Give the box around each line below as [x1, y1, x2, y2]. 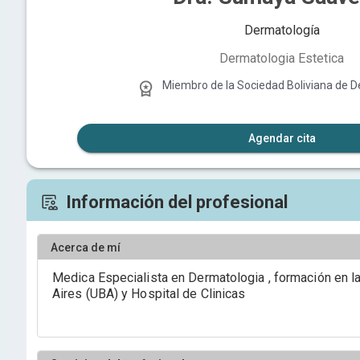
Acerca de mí [51, 240, 121, 254]
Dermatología [243, 22, 320, 38]
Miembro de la [162, 79, 237, 92]
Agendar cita [247, 132, 316, 145]
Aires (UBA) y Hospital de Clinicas [52, 286, 246, 301]
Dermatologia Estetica [219, 51, 344, 66]
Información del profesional [66, 192, 288, 212]
